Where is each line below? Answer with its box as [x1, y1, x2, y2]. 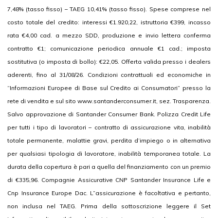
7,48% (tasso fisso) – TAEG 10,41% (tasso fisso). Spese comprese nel [7, 5, 211, 13]
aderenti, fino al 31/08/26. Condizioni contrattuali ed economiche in [7, 71, 211, 79]
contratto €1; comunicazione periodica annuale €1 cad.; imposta [7, 45, 211, 53]
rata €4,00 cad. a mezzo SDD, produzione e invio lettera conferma [7, 32, 211, 39]
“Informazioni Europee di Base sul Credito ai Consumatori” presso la [7, 84, 211, 92]
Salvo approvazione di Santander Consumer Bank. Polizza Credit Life [7, 110, 211, 118]
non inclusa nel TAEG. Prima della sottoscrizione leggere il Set [7, 202, 211, 210]
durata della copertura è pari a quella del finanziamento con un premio [7, 163, 211, 171]
